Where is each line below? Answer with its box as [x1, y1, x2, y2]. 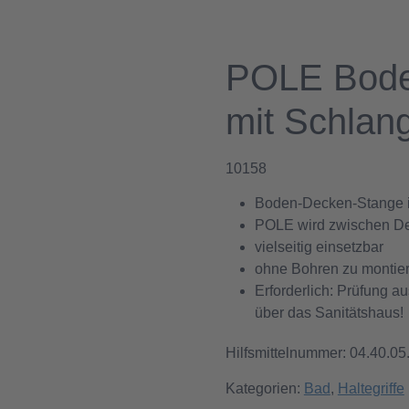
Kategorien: [225, 380, 304, 396]
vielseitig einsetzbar [254, 239, 383, 256]
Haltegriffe [337, 380, 404, 396]
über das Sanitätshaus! [254, 305, 404, 321]
